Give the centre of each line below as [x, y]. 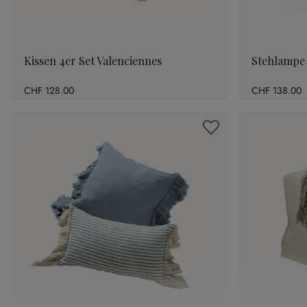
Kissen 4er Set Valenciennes [93, 61]
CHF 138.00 [277, 90]
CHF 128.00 [49, 90]
